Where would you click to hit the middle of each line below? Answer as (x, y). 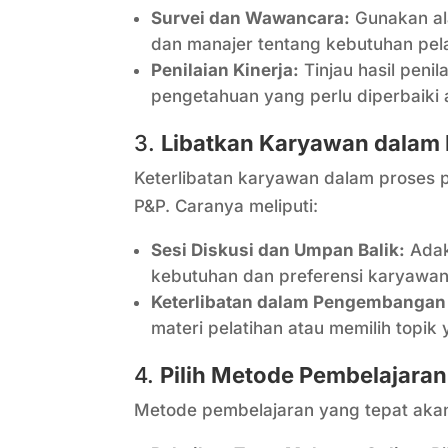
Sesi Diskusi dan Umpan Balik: (278, 250)
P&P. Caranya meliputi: (226, 206)
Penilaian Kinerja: (225, 70)
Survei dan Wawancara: (251, 18)
